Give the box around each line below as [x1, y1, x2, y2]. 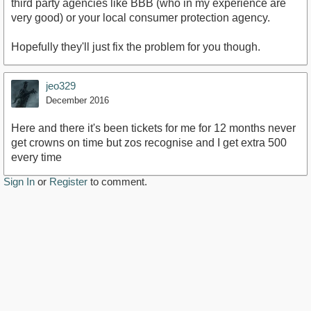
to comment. [87, 176, 147, 188]
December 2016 [46, 95, 109, 106]
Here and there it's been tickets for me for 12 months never [11, 122, 296, 135]
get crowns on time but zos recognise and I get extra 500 [11, 137, 287, 149]
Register [49, 176, 87, 188]
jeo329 [46, 80, 76, 92]
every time [11, 151, 62, 164]
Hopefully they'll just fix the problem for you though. [11, 41, 260, 53]
